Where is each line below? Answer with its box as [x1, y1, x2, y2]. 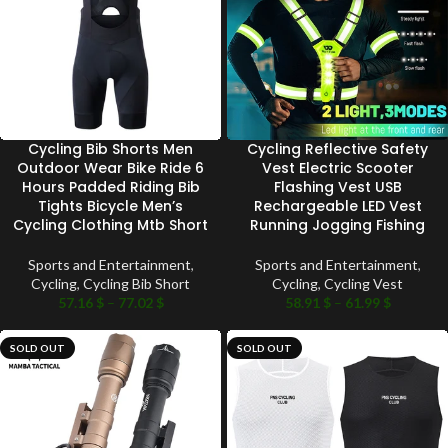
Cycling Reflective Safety [247, 139, 428, 160]
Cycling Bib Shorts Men [28, 139, 193, 160]
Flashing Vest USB [273, 177, 402, 198]
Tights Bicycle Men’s [38, 196, 183, 217]
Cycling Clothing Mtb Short [13, 215, 208, 236]
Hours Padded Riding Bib [21, 177, 200, 198]
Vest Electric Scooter [261, 158, 414, 179]
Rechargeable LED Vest [253, 196, 422, 217]
